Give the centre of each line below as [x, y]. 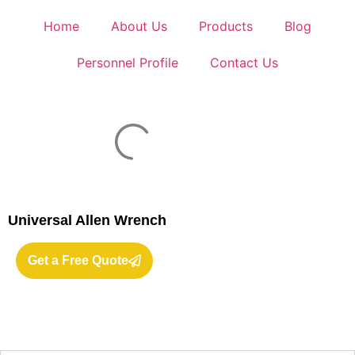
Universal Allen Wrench [87, 220]
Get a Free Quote [78, 260]
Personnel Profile [128, 63]
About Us [139, 26]
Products [226, 26]
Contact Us [244, 63]
